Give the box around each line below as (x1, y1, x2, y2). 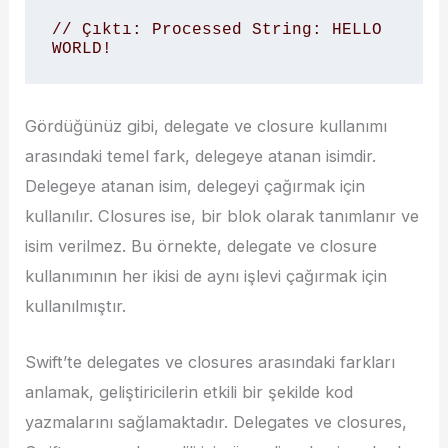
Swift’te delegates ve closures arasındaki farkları (25, 351, 396, 372)
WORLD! (51, 39, 112, 59)
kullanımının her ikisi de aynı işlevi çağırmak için (25, 265, 388, 286)
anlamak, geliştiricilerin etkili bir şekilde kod (25, 381, 354, 402)
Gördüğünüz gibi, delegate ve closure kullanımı (25, 115, 388, 136)
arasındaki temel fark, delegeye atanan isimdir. (25, 145, 377, 166)
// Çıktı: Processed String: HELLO (51, 20, 382, 40)
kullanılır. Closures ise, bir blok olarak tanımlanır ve (25, 205, 420, 226)
